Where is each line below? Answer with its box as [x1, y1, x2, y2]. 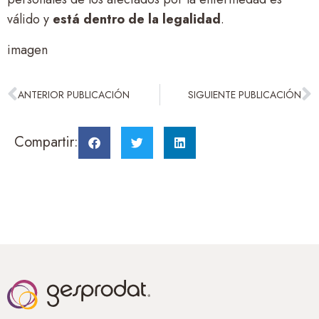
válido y [7, 10, 49, 29]
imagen [7, 40, 48, 59]
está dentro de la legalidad [49, 10, 221, 29]
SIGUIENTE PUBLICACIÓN [188, 87, 301, 102]
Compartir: [14, 131, 78, 152]
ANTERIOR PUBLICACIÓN [18, 87, 130, 102]
